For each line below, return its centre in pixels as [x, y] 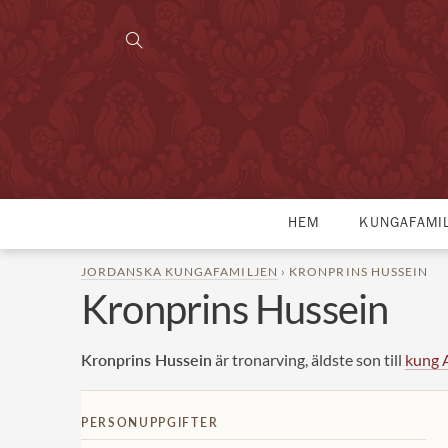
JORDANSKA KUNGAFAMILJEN [179, 272]
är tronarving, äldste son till [308, 360]
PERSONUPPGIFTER [150, 423]
